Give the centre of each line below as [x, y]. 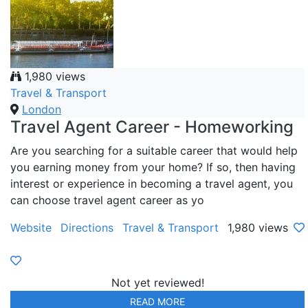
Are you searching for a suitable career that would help [154, 151]
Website [31, 228]
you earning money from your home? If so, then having [153, 167]
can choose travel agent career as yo [107, 200]
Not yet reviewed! [157, 283]
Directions [87, 228]
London [42, 110]
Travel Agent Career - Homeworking [152, 127]
